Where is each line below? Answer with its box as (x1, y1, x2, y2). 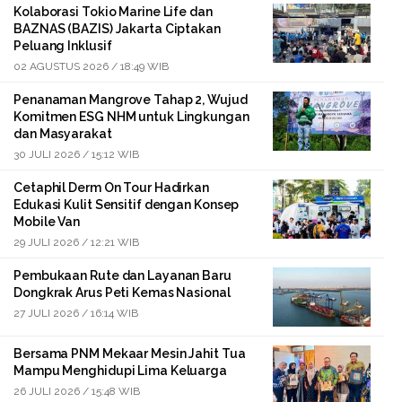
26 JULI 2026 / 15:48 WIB (13, 384, 140, 398)
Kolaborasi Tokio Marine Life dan (13, 4, 213, 20)
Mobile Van (13, 214, 81, 230)
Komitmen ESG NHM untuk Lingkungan (13, 109, 249, 125)
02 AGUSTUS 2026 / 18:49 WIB (13, 60, 169, 74)
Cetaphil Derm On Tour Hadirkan (13, 180, 209, 196)
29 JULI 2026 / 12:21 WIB (13, 236, 139, 249)
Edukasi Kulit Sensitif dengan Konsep (13, 197, 240, 213)
